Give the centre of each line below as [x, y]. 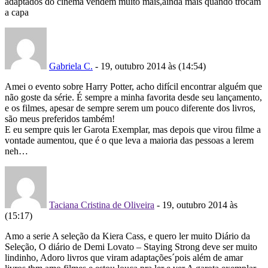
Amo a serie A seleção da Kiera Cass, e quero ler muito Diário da [127, 236]
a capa [17, 12]
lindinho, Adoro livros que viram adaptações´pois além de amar [124, 257]
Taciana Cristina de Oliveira [102, 205]
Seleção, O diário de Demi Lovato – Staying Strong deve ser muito [131, 246]
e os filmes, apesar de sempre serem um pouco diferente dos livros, [130, 108]
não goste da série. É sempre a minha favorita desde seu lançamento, [133, 97]
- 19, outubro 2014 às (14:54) [150, 66]
